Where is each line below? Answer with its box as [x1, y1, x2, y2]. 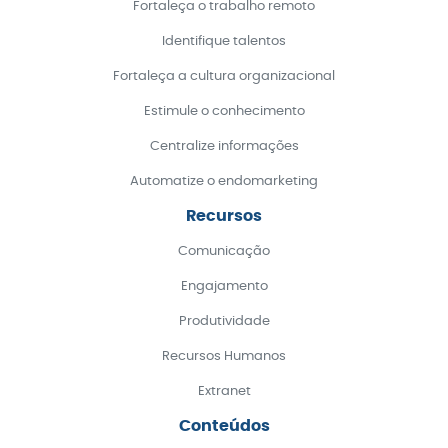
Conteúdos [178, 418, 270, 435]
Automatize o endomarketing [130, 175, 318, 189]
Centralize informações [149, 140, 299, 154]
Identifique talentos [162, 35, 286, 49]
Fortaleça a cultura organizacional [113, 70, 335, 84]
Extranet [197, 385, 251, 399]
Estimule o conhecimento [143, 105, 305, 119]
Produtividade [178, 315, 270, 329]
